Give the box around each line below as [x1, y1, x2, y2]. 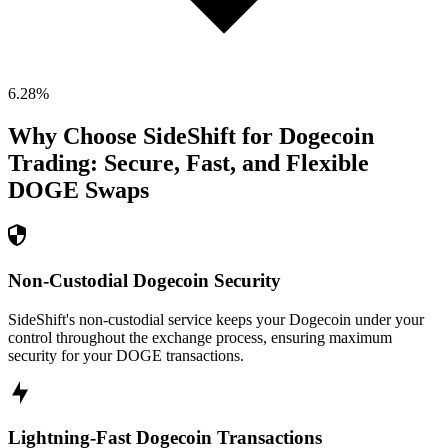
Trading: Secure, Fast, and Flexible [8, 150, 369, 177]
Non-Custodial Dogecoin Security [8, 269, 281, 291]
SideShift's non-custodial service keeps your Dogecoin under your [8, 310, 424, 328]
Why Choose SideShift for [8, 123, 279, 150]
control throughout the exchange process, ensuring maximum [8, 328, 392, 346]
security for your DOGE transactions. [8, 346, 244, 364]
